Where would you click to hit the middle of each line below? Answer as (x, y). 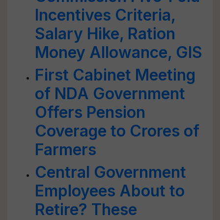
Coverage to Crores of (117, 131)
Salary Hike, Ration (105, 34)
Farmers (66, 150)
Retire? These (86, 209)
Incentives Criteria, (105, 15)
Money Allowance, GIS (119, 52)
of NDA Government (110, 94)
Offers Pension (90, 112)
